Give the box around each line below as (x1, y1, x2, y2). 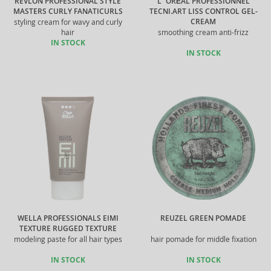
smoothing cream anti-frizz (158, 28, 249, 37)
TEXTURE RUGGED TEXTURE (19, 224, 117, 233)
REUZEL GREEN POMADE (160, 214, 246, 223)
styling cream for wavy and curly (13, 18, 122, 27)
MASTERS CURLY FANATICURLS (13, 7, 123, 16)
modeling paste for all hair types (13, 235, 122, 244)
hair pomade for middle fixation (150, 235, 256, 244)
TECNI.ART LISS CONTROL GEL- (149, 7, 258, 16)
